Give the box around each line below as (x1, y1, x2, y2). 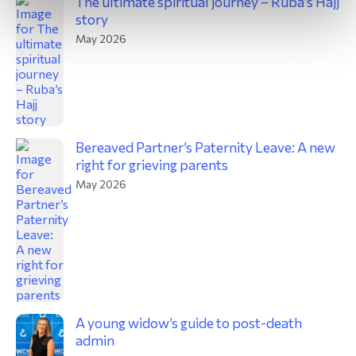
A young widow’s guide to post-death (75, 314, 302, 331)
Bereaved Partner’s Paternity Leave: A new (75, 138, 335, 156)
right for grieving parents (75, 156, 228, 173)
